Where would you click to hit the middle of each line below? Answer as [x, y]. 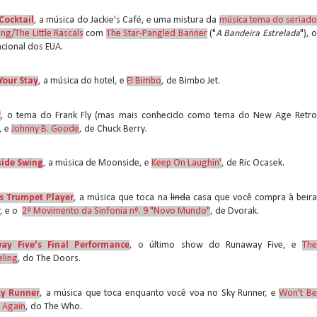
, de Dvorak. [235, 211]
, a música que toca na [122, 197]
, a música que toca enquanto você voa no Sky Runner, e [160, 293]
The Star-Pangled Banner [156, 33]
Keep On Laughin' [186, 163]
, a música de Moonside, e [97, 163]
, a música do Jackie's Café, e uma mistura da [127, 20]
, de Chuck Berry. [113, 129]
